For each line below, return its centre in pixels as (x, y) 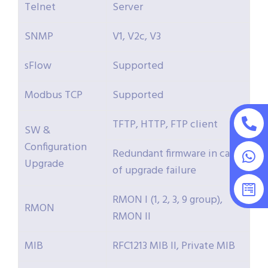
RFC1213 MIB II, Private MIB (174, 246)
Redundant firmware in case (176, 154)
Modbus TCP (54, 96)
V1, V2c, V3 (137, 37)
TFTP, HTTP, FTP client (165, 125)
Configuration (56, 148)
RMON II (132, 217)
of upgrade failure (154, 171)
